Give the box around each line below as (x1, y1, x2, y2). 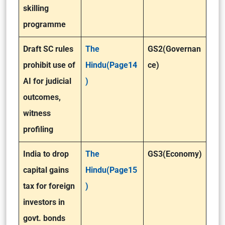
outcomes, (23, 92, 61, 102)
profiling (23, 125, 53, 134)
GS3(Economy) (148, 149, 202, 159)
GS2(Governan (148, 44, 201, 54)
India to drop (23, 149, 69, 159)
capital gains (23, 165, 69, 175)
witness (23, 108, 51, 118)
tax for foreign (23, 181, 75, 191)
